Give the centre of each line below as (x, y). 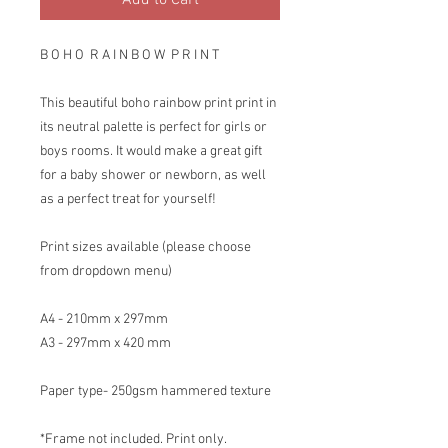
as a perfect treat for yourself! (128, 200)
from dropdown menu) (106, 272)
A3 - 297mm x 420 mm (105, 344)
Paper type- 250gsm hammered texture (155, 392)
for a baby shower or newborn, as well (153, 176)
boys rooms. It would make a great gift (151, 152)
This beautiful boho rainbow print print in (158, 104)
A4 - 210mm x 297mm (104, 320)
